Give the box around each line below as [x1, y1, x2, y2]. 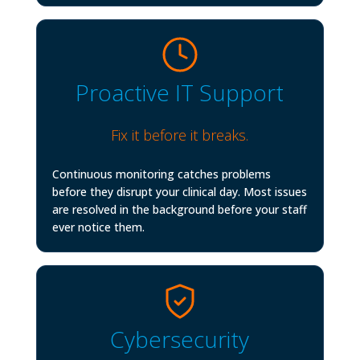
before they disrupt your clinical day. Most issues [51, 184, 307, 200]
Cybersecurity [110, 323, 250, 354]
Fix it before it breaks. [111, 125, 249, 145]
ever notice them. [51, 219, 145, 235]
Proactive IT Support [76, 77, 284, 108]
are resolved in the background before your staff [51, 202, 307, 218]
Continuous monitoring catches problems [51, 166, 271, 182]
